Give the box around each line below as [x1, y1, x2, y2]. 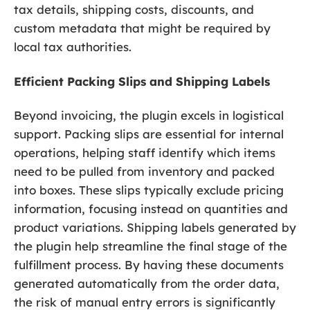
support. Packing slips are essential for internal [14, 126, 284, 141]
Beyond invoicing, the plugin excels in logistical [14, 107, 284, 122]
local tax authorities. [14, 39, 131, 55]
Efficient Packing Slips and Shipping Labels [14, 73, 270, 89]
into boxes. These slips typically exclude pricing [14, 182, 284, 197]
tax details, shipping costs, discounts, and [14, 2, 254, 17]
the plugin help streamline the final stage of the [14, 238, 287, 253]
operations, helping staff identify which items [14, 145, 275, 160]
